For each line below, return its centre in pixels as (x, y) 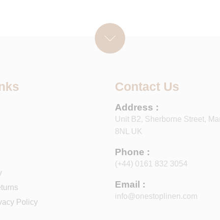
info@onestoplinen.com (156, 196)
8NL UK (129, 132)
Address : (137, 108)
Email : (130, 185)
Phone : (132, 152)
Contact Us (147, 87)
